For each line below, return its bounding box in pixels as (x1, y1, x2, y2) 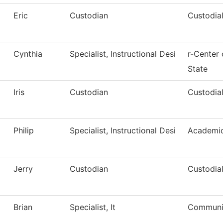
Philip (13, 125, 34, 136)
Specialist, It (70, 202, 115, 213)
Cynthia (13, 49, 42, 59)
